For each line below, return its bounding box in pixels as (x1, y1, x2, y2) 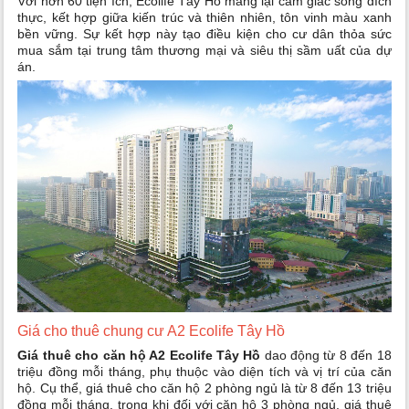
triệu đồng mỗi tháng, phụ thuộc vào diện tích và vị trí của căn (17, 364, 392, 380)
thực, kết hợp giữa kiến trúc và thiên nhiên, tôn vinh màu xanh (17, 10, 392, 26)
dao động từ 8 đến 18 (260, 348, 392, 363)
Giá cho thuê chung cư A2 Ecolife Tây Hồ (17, 323, 286, 340)
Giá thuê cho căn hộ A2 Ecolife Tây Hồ (17, 348, 261, 363)
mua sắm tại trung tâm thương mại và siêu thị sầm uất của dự (17, 43, 392, 58)
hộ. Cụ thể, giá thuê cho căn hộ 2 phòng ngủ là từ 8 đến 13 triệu (17, 381, 392, 396)
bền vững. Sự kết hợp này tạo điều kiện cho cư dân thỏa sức (17, 26, 392, 42)
